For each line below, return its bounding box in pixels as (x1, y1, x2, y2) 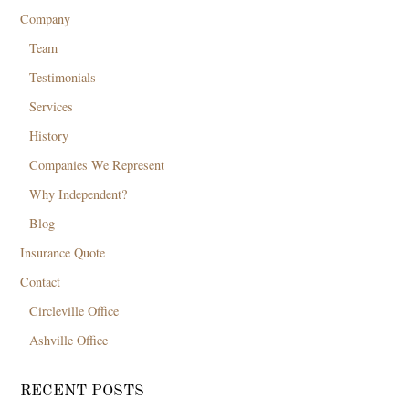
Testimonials (29, 68, 97, 87)
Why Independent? (29, 185, 128, 204)
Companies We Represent (29, 156, 165, 174)
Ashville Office (29, 331, 109, 350)
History (29, 127, 69, 145)
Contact (20, 273, 61, 291)
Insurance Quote (20, 244, 106, 262)
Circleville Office (29, 302, 120, 320)
